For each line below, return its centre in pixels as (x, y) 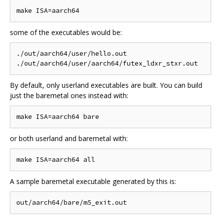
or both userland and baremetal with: (69, 139)
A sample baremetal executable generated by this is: (93, 182)
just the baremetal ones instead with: (69, 96)
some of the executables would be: (66, 33)
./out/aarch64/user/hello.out (72, 54)
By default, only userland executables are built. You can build (106, 85)
